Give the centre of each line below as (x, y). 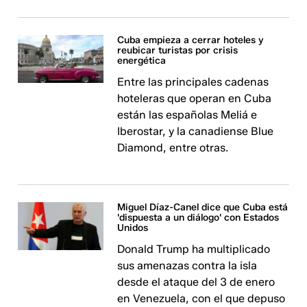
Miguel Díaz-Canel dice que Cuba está (203, 207)
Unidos (133, 228)
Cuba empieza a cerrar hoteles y (191, 40)
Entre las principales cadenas (193, 82)
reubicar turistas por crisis (178, 50)
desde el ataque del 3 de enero (196, 282)
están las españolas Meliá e (187, 115)
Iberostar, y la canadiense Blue (196, 131)
